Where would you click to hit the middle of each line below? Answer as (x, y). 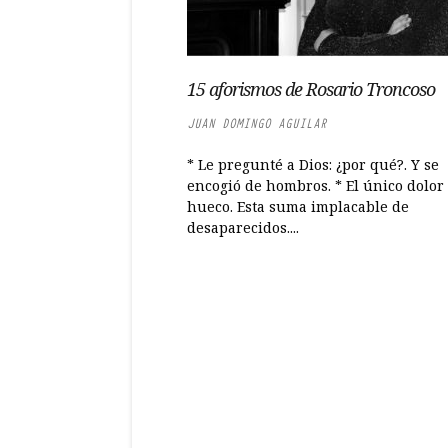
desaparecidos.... (243, 227)
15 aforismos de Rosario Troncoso (311, 89)
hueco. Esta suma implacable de (298, 206)
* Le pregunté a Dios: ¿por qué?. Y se (313, 164)
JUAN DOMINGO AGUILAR (257, 123)
